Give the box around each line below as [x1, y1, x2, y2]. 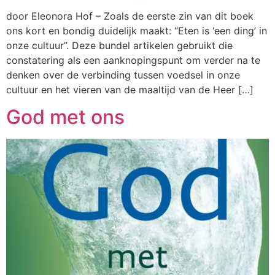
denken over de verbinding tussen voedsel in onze [6, 68, 240, 81]
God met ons [6, 105, 125, 130]
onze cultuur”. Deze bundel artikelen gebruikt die [6, 39, 233, 52]
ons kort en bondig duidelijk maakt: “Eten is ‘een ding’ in [6, 24, 267, 37]
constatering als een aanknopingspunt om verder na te [6, 53, 260, 66]
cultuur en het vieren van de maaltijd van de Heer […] [6, 83, 254, 96]
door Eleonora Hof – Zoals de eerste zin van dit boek [6, 9, 254, 22]
